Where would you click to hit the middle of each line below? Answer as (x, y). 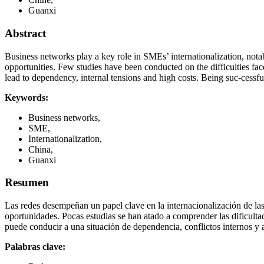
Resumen (27, 183)
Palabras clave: (35, 247)
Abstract (25, 33)
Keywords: (27, 97)
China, (41, 149)
